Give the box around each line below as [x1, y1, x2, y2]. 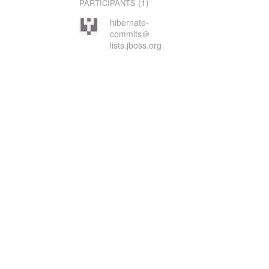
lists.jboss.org [109, 39, 162, 51]
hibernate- [109, 16, 149, 28]
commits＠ [109, 28, 150, 40]
